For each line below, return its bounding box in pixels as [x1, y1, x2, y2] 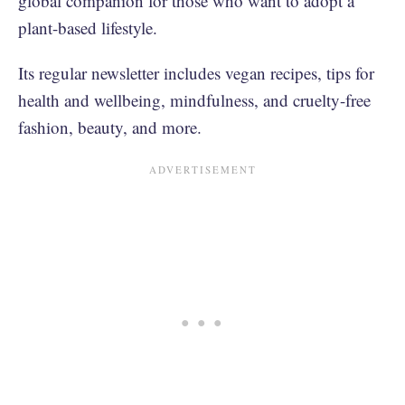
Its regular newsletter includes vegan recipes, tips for [18, 61, 374, 84]
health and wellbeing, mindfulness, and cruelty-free [18, 88, 371, 111]
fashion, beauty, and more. [18, 115, 202, 138]
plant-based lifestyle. [18, 15, 163, 39]
